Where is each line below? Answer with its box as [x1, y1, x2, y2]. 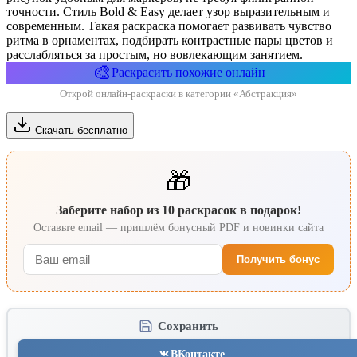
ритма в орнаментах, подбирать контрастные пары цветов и [6, 33, 333, 47]
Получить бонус [237, 253, 320, 265]
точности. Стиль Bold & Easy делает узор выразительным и [6, 4, 330, 18]
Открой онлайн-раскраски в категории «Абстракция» [60, 87, 297, 100]
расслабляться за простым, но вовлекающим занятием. [6, 47, 303, 61]
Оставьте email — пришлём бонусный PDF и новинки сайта [33, 220, 324, 233]
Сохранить [158, 318, 218, 332]
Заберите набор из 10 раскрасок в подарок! [56, 202, 301, 217]
